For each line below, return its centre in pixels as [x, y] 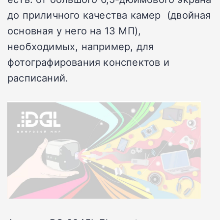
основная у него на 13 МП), [74, 30]
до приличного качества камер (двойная [109, 14]
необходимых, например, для [81, 46]
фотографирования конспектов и [88, 62]
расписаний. [38, 77]
